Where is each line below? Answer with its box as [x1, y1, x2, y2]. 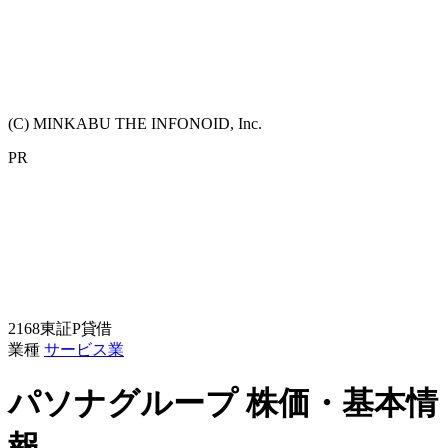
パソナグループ [8, 385, 246, 422]
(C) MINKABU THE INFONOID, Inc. [8, 114, 262, 132]
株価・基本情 [246, 385, 438, 422]
